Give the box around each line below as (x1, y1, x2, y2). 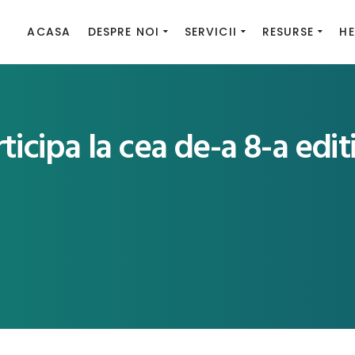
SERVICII (184, 24, 237, 40)
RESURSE (261, 24, 315, 40)
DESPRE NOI (87, 24, 159, 40)
